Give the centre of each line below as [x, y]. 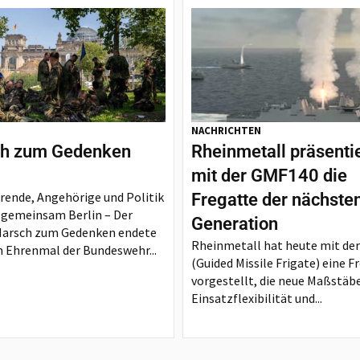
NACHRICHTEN [227, 131]
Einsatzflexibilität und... [257, 298]
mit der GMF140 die [270, 176]
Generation [235, 224]
